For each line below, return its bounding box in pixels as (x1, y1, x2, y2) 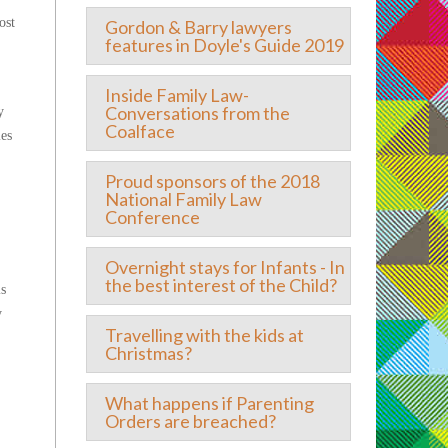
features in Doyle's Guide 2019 (104, 34, 344, 56)
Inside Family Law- (104, 84, 249, 106)
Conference (104, 206, 200, 228)
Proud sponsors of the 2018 (104, 170, 320, 192)
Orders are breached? (104, 410, 276, 432)
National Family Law (104, 188, 262, 210)
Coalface (104, 120, 175, 142)
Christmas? (104, 342, 192, 364)
